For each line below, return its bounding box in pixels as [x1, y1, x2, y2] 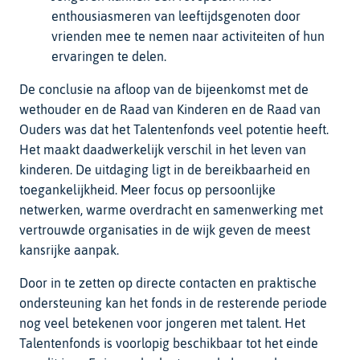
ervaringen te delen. [51, 48, 166, 63]
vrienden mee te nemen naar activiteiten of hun [51, 28, 325, 43]
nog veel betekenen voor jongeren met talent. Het [19, 315, 305, 330]
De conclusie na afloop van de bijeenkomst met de [19, 81, 309, 96]
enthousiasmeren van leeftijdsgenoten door [51, 8, 301, 23]
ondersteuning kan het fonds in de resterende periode [19, 295, 327, 310]
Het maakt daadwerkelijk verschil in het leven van [19, 141, 306, 157]
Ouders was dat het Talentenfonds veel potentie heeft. [19, 121, 329, 137]
